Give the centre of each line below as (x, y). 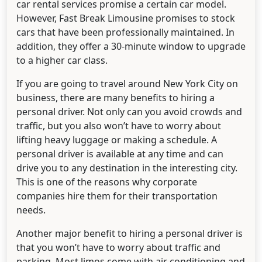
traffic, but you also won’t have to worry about (119, 126)
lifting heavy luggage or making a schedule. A (117, 140)
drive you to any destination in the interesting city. (127, 168)
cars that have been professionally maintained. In (125, 32)
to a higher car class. (62, 61)
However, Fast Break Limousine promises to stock (126, 18)
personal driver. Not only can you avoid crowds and (129, 112)
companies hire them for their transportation (117, 196)
